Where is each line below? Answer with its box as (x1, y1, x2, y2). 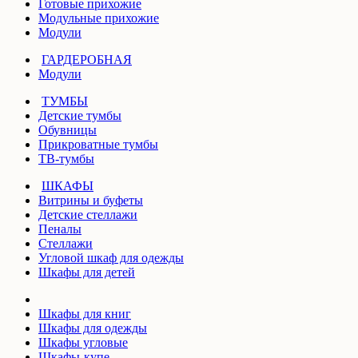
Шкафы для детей (38, 265, 135, 279)
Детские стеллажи (38, 207, 137, 221)
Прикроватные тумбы (38, 137, 158, 151)
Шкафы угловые (38, 335, 128, 349)
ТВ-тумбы (38, 151, 94, 165)
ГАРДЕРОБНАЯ (42, 52, 132, 66)
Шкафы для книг (38, 306, 131, 320)
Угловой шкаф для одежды (38, 250, 184, 265)
